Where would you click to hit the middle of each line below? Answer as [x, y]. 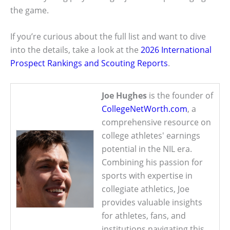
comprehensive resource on [156, 122]
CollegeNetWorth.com [145, 109]
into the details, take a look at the [75, 50]
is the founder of [180, 95]
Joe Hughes [124, 95]
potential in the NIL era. [147, 149]
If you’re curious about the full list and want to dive [108, 37]
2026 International [176, 50]
